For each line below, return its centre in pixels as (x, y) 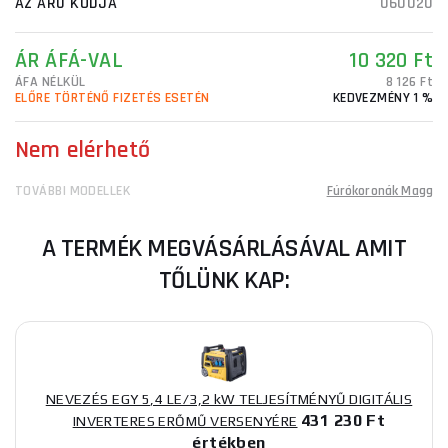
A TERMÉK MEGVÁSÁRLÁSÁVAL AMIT (224, 248)
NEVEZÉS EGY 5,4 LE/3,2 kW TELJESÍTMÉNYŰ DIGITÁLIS (229, 399)
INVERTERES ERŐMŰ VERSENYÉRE (185, 421)
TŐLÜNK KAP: (224, 280)
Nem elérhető (82, 150)
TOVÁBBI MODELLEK (73, 191)
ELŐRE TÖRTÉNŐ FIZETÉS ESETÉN (112, 98)
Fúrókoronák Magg (379, 191)
